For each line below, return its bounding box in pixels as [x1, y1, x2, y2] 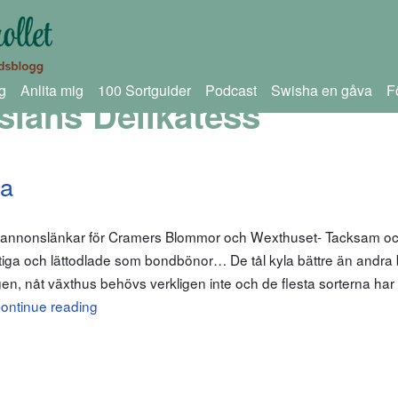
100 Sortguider [97, 80, 191, 100]
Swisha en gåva [270, 80, 372, 100]
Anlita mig [20, 80, 84, 100]
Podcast [204, 80, 257, 100]
